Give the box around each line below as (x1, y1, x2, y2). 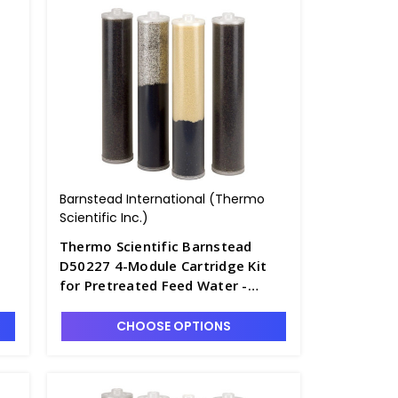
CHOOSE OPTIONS (115, 317, 231, 335)
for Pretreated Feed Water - (59, 276, 248, 294)
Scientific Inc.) (59, 209, 148, 227)
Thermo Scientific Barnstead (59, 237, 252, 255)
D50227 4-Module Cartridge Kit (59, 257, 267, 275)
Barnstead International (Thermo (59, 190, 265, 208)
